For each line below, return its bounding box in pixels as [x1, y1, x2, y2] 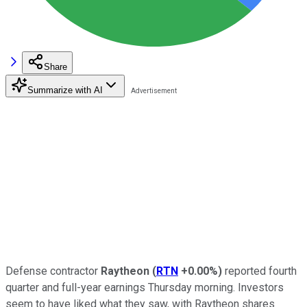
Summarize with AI [27, 84, 103, 95]
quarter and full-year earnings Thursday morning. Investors [5, 280, 284, 294]
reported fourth [222, 264, 297, 278]
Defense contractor [5, 264, 101, 278]
